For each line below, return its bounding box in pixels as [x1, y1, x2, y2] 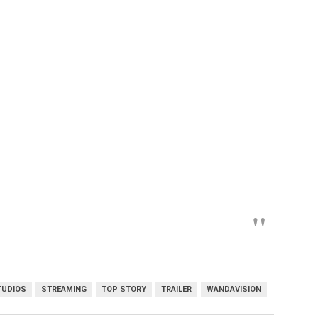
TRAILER [161, 284, 192, 294]
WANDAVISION [207, 284, 261, 294]
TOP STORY [102, 284, 146, 294]
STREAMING [41, 284, 87, 294]
